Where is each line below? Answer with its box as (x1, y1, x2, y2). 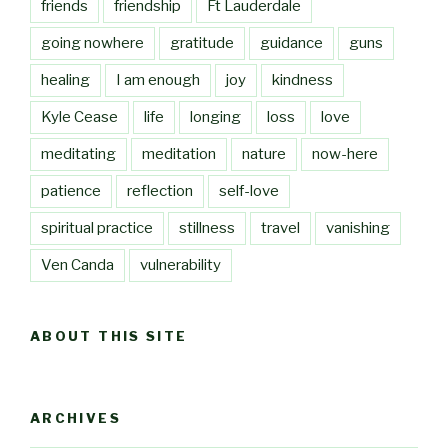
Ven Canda (41, 255, 114, 274)
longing (190, 107, 241, 126)
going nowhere (41, 33, 144, 52)
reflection (127, 181, 193, 200)
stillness (179, 218, 235, 237)
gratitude (170, 33, 234, 52)
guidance (260, 33, 323, 52)
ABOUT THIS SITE (30, 327, 188, 344)
